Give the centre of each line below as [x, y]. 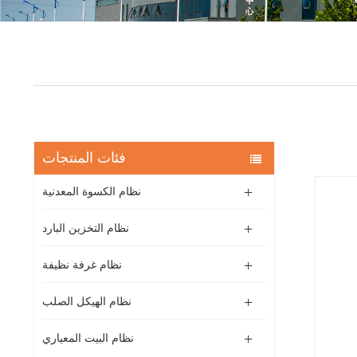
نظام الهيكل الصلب [87, 302]
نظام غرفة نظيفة [82, 265]
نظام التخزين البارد [86, 228]
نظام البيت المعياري [88, 338]
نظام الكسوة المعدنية [92, 192]
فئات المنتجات [84, 158]
